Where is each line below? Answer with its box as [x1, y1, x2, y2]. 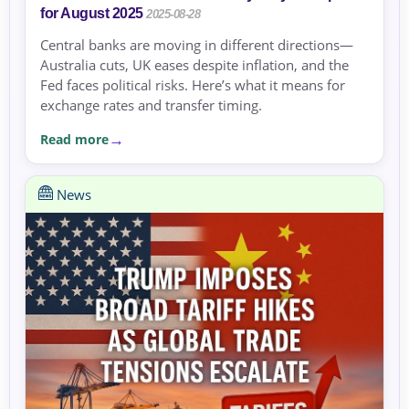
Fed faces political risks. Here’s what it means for [40, 76, 345, 95]
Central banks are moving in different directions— [40, 36, 353, 55]
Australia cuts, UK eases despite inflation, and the [40, 56, 349, 75]
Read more [40, 130, 109, 148]
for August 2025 [40, 5, 143, 22]
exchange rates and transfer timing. [40, 96, 262, 115]
